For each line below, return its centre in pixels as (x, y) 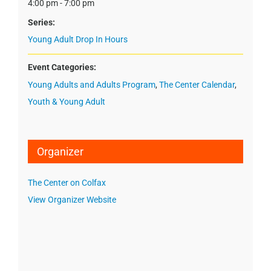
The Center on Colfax (67, 182)
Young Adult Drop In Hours (77, 39)
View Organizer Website (72, 199)
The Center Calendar (197, 84)
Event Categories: (62, 67)
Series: (41, 22)
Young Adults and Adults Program (91, 84)
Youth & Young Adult (66, 101)
